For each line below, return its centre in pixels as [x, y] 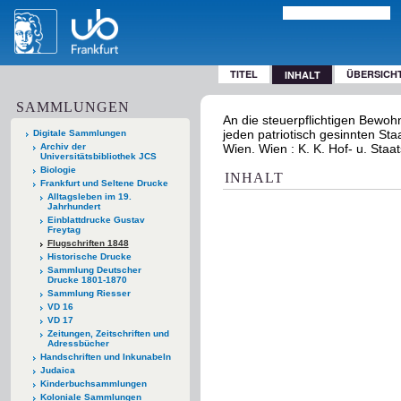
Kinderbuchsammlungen [93, 383]
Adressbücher [78, 343]
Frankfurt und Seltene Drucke [104, 183]
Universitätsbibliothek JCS [98, 156]
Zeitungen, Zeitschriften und [108, 333]
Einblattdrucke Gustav [96, 219]
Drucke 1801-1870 [87, 279]
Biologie [58, 169]
